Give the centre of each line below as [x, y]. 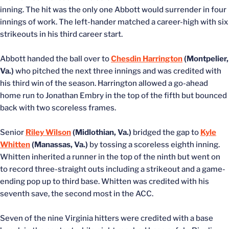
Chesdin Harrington [147, 59]
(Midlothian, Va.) [101, 132]
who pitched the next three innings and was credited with [118, 71]
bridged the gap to [166, 132]
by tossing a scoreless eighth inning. [154, 144]
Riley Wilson [48, 132]
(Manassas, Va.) [59, 144]
